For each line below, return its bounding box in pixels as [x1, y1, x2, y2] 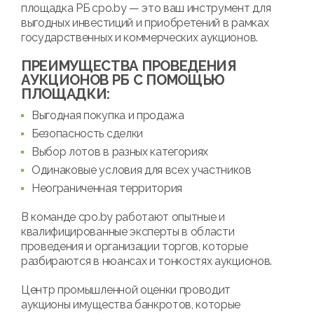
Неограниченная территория [32, 182, 182, 196]
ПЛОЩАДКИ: [21, 86, 111, 103]
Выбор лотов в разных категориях [32, 145, 209, 159]
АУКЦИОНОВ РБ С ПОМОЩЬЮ [21, 71, 225, 89]
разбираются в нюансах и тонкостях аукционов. [21, 254, 275, 268]
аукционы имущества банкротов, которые [21, 298, 241, 312]
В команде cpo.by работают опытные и [21, 210, 225, 224]
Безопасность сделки [32, 127, 143, 141]
